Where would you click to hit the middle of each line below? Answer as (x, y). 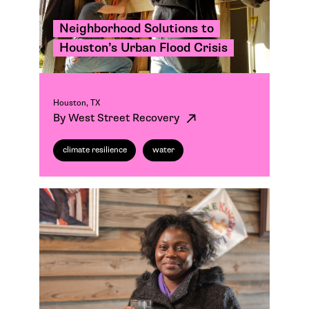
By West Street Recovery (118, 118)
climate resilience (94, 150)
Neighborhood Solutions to (137, 28)
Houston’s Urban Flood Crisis (144, 48)
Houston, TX (77, 103)
